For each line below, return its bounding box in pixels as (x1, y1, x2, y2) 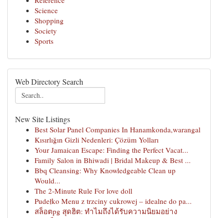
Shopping (35, 16, 64, 25)
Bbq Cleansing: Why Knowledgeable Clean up (35, 165, 176, 175)
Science (35, 5, 58, 15)
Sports (35, 36, 54, 46)
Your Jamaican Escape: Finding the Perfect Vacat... (35, 145, 188, 155)
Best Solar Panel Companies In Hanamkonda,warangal (35, 125, 200, 134)
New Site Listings (15, 114, 70, 124)
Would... (35, 176, 60, 185)
